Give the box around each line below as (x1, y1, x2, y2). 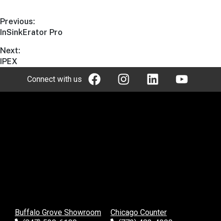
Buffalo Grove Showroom (15, 207, 101, 217)
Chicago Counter (110, 207, 167, 217)
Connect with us (27, 74, 82, 84)
